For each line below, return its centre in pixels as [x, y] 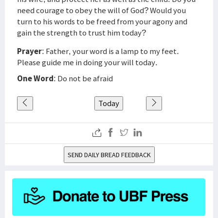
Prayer [29, 51]
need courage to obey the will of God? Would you [101, 10]
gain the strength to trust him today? [82, 33]
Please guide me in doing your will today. [87, 62]
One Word [35, 78]
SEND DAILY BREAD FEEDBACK [109, 155]
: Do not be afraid [83, 78]
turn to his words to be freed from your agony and [102, 21]
